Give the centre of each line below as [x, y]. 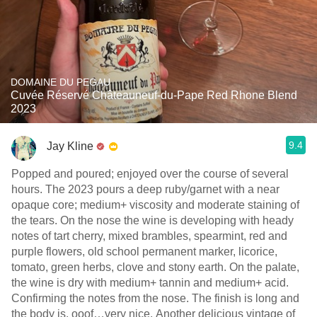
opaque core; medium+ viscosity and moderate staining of [155, 205]
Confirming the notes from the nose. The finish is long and [155, 298]
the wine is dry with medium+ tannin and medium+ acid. [150, 283]
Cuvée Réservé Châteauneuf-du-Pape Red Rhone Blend [154, 95]
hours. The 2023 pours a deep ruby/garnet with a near [145, 189]
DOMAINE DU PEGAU [60, 82]
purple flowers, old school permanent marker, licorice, [144, 252]
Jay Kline [70, 146]
